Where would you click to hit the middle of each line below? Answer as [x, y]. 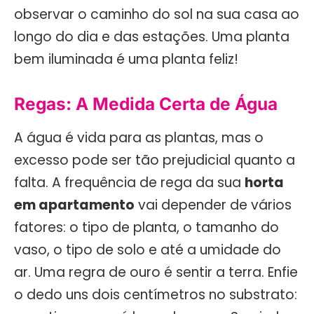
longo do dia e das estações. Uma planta [152, 36]
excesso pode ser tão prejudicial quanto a [155, 160]
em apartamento [74, 205]
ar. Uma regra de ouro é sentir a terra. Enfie [156, 272]
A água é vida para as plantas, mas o [139, 137]
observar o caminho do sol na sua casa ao [157, 14]
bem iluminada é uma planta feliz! [126, 59]
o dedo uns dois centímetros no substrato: [156, 294]
